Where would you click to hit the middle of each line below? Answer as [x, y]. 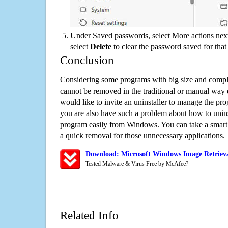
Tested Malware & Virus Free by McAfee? [137, 164]
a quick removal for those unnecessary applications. [142, 135]
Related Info [89, 215]
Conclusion [87, 60]
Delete [101, 46]
